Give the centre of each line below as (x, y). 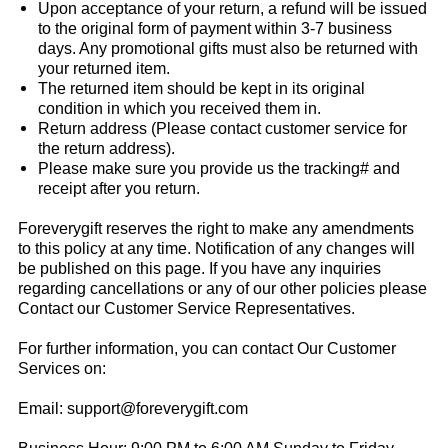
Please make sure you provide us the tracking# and (218, 168)
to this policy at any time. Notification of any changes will (216, 248)
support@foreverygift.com (157, 408)
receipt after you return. (118, 188)
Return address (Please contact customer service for (222, 128)
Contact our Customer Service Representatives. (186, 308)
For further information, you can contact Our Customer (206, 348)
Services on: (61, 368)
